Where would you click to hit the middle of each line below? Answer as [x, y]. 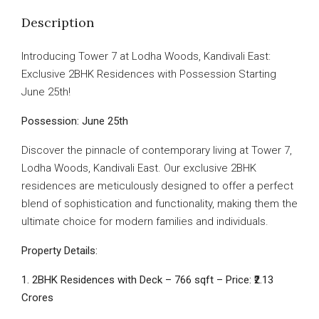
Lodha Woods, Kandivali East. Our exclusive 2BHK [139, 168]
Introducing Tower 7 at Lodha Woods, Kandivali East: [146, 56]
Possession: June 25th [75, 121]
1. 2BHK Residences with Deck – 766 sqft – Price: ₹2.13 [147, 280]
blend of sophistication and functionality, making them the [159, 204]
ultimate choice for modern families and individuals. [145, 221]
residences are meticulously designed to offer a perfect [157, 186]
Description [58, 22]
